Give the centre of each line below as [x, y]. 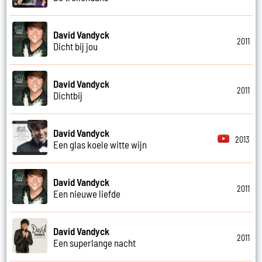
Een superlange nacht [95, 242]
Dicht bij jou [76, 46]
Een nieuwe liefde [87, 193]
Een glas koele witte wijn [100, 144]
